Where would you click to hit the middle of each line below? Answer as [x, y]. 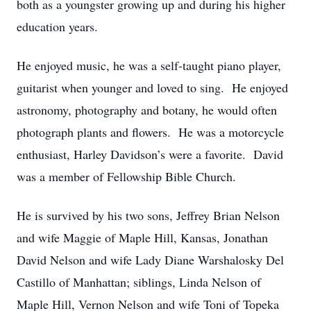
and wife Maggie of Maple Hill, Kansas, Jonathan [142, 237]
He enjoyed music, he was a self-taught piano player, [149, 65]
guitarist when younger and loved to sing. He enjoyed [152, 87]
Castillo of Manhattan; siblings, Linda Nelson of [139, 282]
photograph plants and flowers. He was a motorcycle [150, 132]
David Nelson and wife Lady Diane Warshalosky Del [150, 260]
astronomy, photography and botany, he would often [147, 110]
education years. [57, 26]
